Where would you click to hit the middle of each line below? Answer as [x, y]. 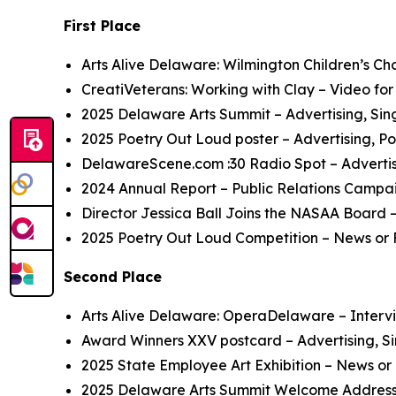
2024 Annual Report [149, 188]
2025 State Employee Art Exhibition [201, 365]
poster [257, 138]
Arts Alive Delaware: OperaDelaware [208, 315]
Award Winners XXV [149, 340]
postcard [251, 340]
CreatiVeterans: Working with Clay [198, 89]
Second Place [113, 276]
